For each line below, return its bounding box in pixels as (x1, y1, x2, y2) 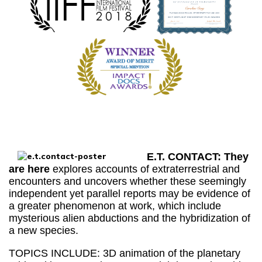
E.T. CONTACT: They (147, 151, 249, 163)
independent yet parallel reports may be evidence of (9, 188, 250, 199)
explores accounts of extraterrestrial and (53, 163, 240, 175)
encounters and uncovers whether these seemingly (9, 175, 246, 187)
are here (9, 163, 53, 175)
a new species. (9, 225, 78, 236)
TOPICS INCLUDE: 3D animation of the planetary (9, 247, 240, 259)
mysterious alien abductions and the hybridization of (9, 212, 250, 224)
